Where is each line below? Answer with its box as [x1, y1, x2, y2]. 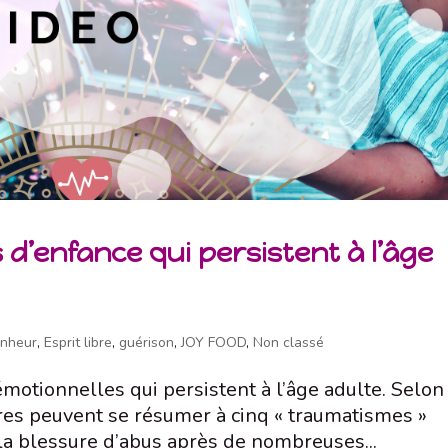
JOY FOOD [181, 333, 247, 353]
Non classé [253, 333, 325, 353]
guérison [119, 333, 175, 353]
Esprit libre [44, 333, 113, 353]
